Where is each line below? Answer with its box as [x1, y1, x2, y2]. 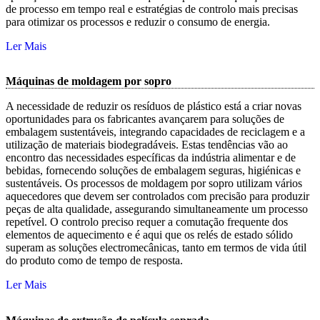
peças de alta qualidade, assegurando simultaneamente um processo [6, 203, 308, 216]
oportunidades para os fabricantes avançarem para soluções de [6, 113, 284, 126]
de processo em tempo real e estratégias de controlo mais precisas [6, 2, 298, 15]
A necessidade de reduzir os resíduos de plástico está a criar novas [6, 100, 301, 113]
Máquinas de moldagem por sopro [6, 75, 171, 88]
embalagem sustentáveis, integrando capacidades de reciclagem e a [6, 126, 305, 139]
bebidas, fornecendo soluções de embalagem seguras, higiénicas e [6, 164, 301, 177]
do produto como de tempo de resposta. [6, 254, 183, 267]
